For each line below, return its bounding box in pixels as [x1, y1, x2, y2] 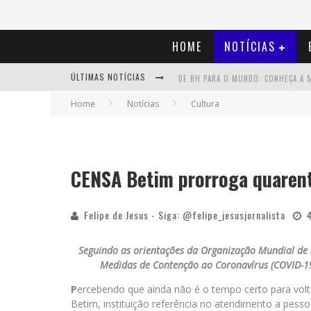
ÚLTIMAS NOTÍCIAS [71, 71, 149, 83]
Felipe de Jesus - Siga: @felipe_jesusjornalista [84, 208, 285, 222]
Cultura [191, 98, 219, 110]
